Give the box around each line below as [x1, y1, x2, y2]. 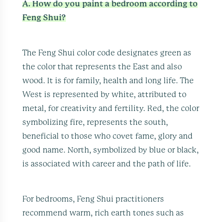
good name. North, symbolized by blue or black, [22, 146, 199, 154]
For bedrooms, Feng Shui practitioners [22, 195, 165, 203]
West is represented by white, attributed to [22, 90, 187, 99]
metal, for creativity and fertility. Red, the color [22, 104, 200, 112]
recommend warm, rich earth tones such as [22, 209, 184, 217]
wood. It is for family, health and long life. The [22, 76, 194, 85]
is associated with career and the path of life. [22, 160, 191, 168]
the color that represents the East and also [22, 62, 182, 71]
